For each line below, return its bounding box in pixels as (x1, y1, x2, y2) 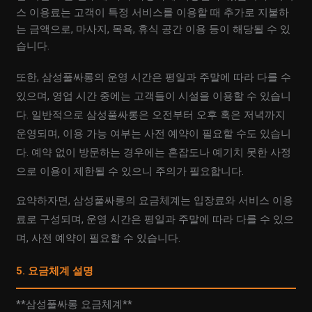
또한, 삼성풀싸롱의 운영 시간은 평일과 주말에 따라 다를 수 (16, 71, 292, 84)
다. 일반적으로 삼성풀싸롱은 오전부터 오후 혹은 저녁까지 (16, 109, 286, 122)
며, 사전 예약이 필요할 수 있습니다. (16, 232, 181, 245)
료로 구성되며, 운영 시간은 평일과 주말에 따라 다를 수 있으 (16, 213, 295, 226)
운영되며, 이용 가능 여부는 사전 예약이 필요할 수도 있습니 (16, 127, 292, 141)
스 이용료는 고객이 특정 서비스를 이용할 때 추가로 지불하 (16, 6, 290, 19)
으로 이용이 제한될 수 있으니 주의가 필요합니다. (16, 165, 244, 178)
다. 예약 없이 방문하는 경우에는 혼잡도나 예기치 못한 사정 (16, 146, 292, 159)
